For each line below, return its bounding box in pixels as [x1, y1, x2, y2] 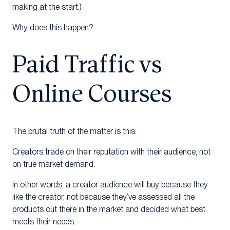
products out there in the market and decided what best [12, 204, 205, 215]
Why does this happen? [12, 22, 93, 32]
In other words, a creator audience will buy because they [12, 180, 208, 190]
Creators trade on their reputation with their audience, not [12, 147, 210, 157]
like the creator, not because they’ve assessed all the [12, 192, 195, 202]
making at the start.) [12, 2, 82, 12]
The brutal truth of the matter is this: [12, 126, 137, 137]
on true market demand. [12, 159, 95, 169]
